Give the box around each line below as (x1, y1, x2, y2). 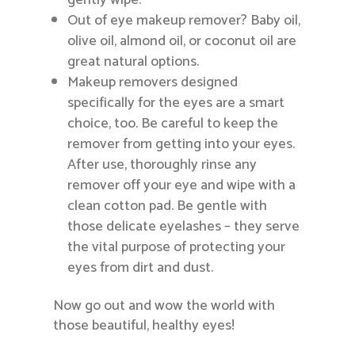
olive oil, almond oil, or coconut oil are (67, 29, 297, 54)
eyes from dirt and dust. (67, 256, 214, 281)
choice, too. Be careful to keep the (67, 112, 279, 136)
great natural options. (67, 50, 200, 74)
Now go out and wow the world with (53, 294, 276, 319)
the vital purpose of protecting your (67, 235, 286, 260)
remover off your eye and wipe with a (67, 174, 296, 198)
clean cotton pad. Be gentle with (67, 194, 268, 219)
